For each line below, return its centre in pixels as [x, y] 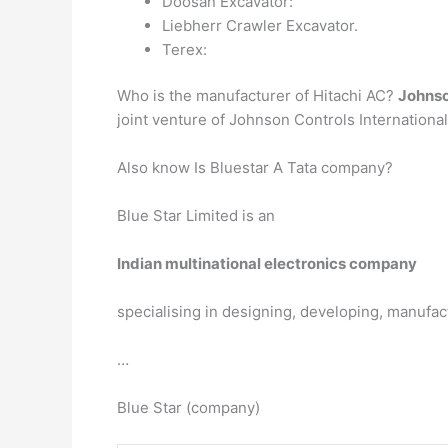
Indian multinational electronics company [267, 263]
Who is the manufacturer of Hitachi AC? [257, 95]
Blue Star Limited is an [196, 215]
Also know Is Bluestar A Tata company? [255, 167]
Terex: [184, 49]
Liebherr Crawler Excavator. [260, 25]
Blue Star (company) [188, 407]
